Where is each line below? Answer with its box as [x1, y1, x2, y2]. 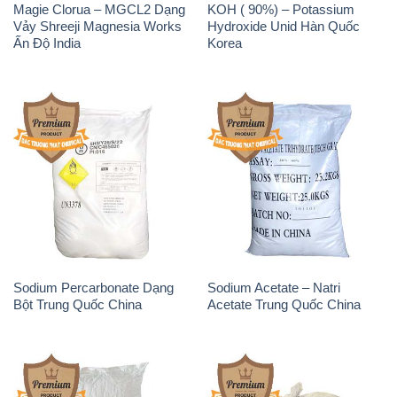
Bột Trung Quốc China [12, 297, 142, 313]
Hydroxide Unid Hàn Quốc [206, 19, 360, 35]
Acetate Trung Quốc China [206, 297, 361, 313]
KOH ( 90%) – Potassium [206, 2, 354, 18]
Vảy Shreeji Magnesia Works [12, 19, 182, 35]
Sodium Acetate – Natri [206, 280, 340, 296]
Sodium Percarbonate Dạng [12, 280, 174, 296]
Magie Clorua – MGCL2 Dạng [12, 2, 185, 18]
